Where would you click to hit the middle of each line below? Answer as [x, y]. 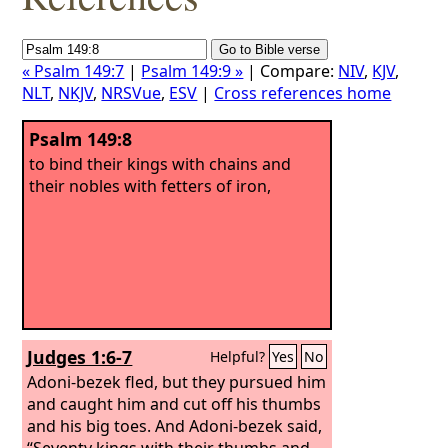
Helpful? [240, 356]
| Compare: [291, 71]
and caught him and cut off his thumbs [174, 403]
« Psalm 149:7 [73, 71]
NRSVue [131, 93]
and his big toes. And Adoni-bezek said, [175, 425]
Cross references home [303, 93]
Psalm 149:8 [81, 139]
